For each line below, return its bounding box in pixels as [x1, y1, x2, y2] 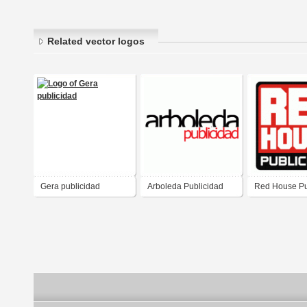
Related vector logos [47, 36, 145, 47]
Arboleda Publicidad [147, 182, 223, 192]
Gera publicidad [40, 182, 100, 192]
